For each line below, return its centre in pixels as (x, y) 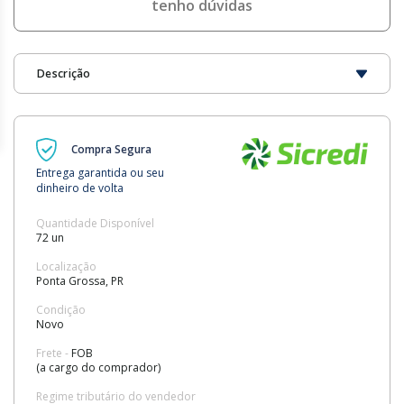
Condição (61, 310)
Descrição (64, 74)
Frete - (54, 353)
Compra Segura (111, 150)
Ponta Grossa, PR (80, 281)
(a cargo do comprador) (98, 368)
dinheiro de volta (80, 188)
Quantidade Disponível (95, 224)
